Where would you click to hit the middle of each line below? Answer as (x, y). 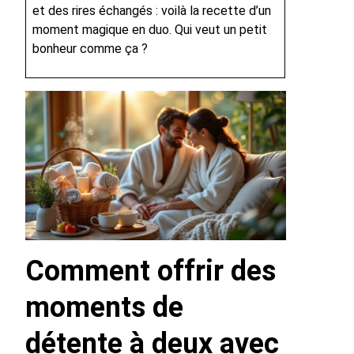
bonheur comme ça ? (90, 49)
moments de (104, 307)
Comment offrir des (151, 271)
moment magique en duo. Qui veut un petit (150, 30)
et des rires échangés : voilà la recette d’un (152, 11)
